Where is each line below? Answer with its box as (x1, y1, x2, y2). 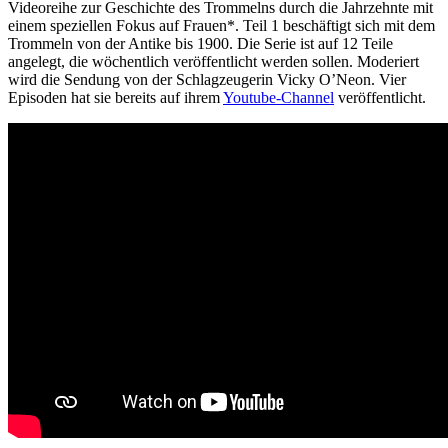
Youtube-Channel (223, 88, 334, 106)
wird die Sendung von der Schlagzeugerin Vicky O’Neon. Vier (8, 70, 406, 88)
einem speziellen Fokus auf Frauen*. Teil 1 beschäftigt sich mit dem (8, 16, 435, 34)
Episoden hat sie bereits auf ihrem (8, 88, 223, 106)
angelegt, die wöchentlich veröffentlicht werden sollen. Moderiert (8, 52, 419, 70)
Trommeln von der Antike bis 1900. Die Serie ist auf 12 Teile (8, 34, 393, 52)
